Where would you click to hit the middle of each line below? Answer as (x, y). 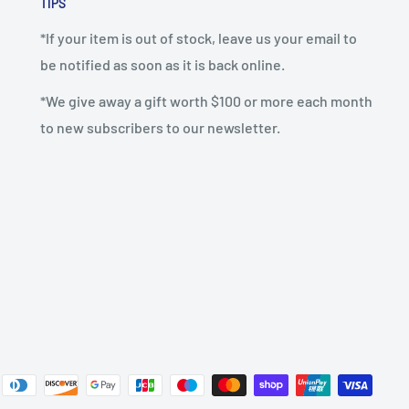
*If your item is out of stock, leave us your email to (199, 37)
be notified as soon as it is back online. (163, 64)
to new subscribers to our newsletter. (160, 128)
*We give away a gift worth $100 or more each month (206, 101)
